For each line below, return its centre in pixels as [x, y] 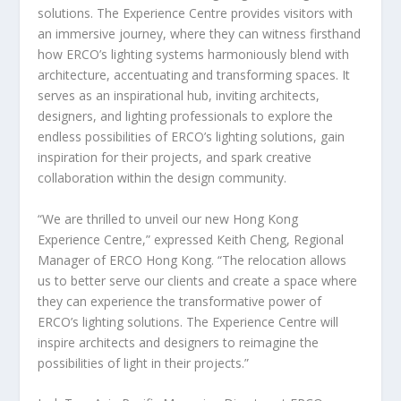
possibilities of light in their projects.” [144, 363]
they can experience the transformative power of [180, 301]
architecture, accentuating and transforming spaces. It [194, 75]
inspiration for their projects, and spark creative [175, 158]
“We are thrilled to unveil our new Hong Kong [168, 218]
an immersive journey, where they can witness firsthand [200, 34]
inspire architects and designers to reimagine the [179, 342]
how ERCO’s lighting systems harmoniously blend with [194, 55]
